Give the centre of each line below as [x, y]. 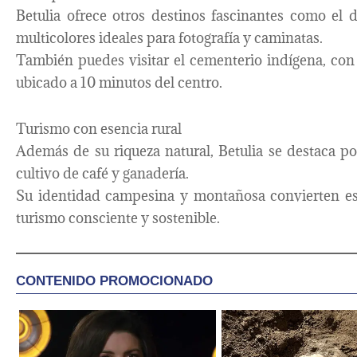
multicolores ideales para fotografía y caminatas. [169, 37]
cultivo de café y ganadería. [102, 173]
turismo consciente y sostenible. [118, 218]
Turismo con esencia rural [99, 128]
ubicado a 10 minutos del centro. [119, 82]
